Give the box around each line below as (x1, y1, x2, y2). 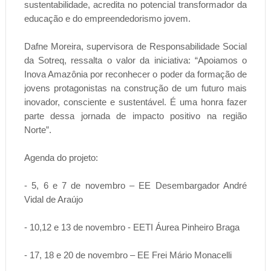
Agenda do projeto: (24, 152, 98, 163)
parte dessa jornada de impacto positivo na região (24, 111, 247, 122)
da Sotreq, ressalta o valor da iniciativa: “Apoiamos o (24, 55, 247, 66)
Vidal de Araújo (24, 194, 83, 205)
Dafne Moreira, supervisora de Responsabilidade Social (24, 41, 247, 52)
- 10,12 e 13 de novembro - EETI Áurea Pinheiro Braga (24, 222, 240, 233)
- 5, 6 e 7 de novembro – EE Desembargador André (24, 180, 247, 191)
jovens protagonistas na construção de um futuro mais (24, 83, 247, 94)
